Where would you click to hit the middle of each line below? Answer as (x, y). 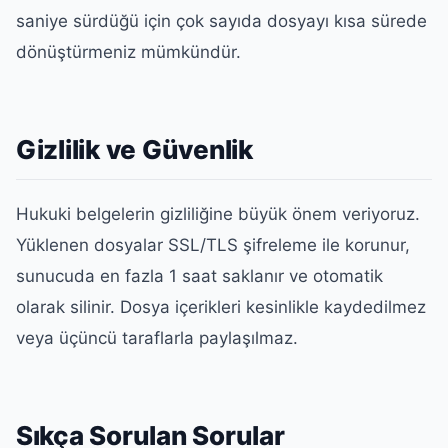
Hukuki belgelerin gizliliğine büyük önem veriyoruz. (218, 214)
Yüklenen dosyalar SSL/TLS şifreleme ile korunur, (213, 245)
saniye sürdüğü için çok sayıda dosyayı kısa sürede (221, 20)
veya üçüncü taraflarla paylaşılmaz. (157, 338)
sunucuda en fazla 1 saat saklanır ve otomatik (199, 276)
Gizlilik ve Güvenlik (134, 149)
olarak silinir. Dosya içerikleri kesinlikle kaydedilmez (221, 307)
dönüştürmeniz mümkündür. (128, 51)
